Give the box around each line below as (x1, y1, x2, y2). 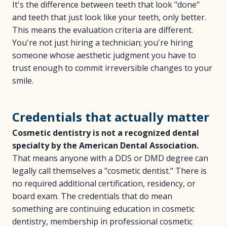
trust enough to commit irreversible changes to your (12, 62, 212, 73)
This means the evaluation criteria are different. (12, 24, 193, 35)
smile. (12, 75, 33, 86)
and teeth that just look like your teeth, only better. (12, 12, 206, 23)
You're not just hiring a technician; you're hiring (12, 37, 193, 48)
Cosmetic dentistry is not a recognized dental (12, 127, 199, 138)
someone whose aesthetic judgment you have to (12, 50, 196, 61)
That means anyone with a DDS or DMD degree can (12, 153, 208, 164)
